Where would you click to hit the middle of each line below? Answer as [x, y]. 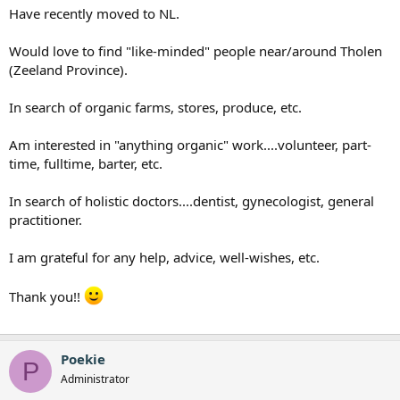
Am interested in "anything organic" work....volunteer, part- [190, 145]
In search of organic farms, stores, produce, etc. [155, 108]
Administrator [95, 379]
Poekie [83, 359]
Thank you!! [46, 297]
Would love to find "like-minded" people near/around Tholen [196, 51]
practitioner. [46, 220]
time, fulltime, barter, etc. [86, 164]
